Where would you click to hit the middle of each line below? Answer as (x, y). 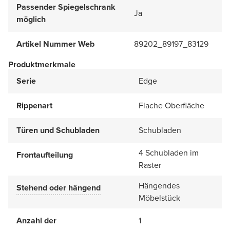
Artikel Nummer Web (55, 44)
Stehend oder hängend (59, 187)
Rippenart (34, 105)
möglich (31, 19)
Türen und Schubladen (58, 130)
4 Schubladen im (169, 152)
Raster (150, 165)
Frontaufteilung (45, 155)
